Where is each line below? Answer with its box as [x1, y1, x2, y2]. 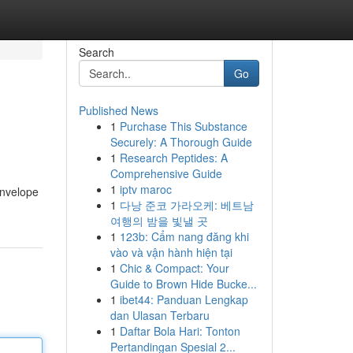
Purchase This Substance [119, 118, 247, 134]
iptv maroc [119, 181, 172, 197]
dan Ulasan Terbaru [110, 307, 210, 323]
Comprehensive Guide [110, 165, 222, 181]
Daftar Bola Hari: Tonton [119, 323, 240, 339]
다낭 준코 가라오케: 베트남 [119, 197, 254, 213]
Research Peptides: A [119, 150, 228, 165]
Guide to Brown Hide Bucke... [110, 276, 257, 292]
